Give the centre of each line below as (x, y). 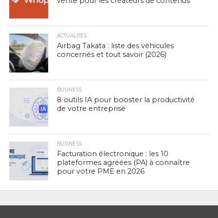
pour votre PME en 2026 (101, 171)
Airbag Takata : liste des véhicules (116, 45)
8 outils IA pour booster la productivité (126, 100)
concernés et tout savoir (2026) (112, 54)
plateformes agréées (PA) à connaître (124, 162)
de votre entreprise (91, 108)
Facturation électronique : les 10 (113, 154)
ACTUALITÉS (72, 36)
